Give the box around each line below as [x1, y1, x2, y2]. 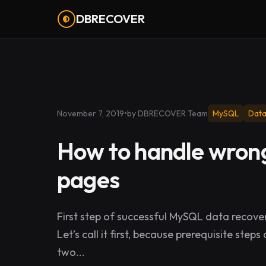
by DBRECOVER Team [127, 108, 208, 119]
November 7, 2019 [57, 108, 124, 119]
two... [57, 245, 85, 259]
